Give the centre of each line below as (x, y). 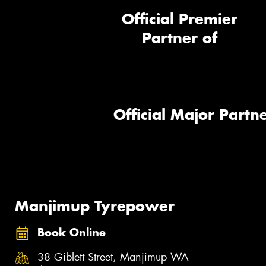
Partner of (179, 38)
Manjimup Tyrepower (95, 206)
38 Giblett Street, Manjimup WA (113, 257)
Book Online (72, 232)
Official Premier (179, 19)
